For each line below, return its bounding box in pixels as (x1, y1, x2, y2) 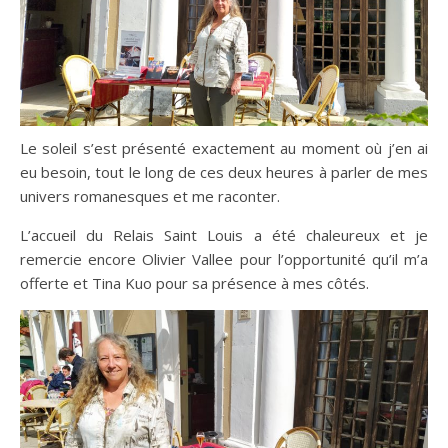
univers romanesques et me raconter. (20, 185, 280, 206)
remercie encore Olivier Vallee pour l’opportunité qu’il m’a (20, 248, 428, 269)
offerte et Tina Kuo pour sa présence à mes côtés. (20, 272, 369, 293)
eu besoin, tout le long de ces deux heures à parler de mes (20, 161, 428, 182)
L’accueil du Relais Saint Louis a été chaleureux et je (20, 224, 428, 245)
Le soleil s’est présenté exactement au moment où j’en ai (20, 137, 428, 158)
